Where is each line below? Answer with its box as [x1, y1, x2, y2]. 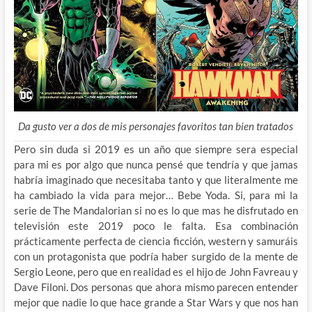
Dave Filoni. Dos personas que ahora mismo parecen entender [13, 280, 299, 293]
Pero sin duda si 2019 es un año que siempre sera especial [13, 142, 299, 155]
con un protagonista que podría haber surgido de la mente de [13, 249, 299, 263]
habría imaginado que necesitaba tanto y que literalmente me [13, 173, 299, 186]
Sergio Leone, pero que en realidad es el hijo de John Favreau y [13, 265, 299, 278]
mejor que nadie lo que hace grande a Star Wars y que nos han [13, 295, 299, 309]
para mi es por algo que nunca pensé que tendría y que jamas [13, 157, 299, 171]
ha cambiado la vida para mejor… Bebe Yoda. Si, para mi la [13, 188, 299, 201]
